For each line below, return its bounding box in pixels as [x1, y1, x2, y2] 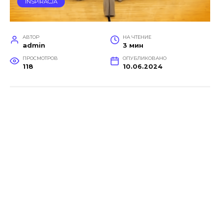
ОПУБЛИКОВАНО [122, 55, 166, 61]
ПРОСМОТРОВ [22, 55, 58, 61]
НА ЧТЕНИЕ [122, 34, 151, 40]
